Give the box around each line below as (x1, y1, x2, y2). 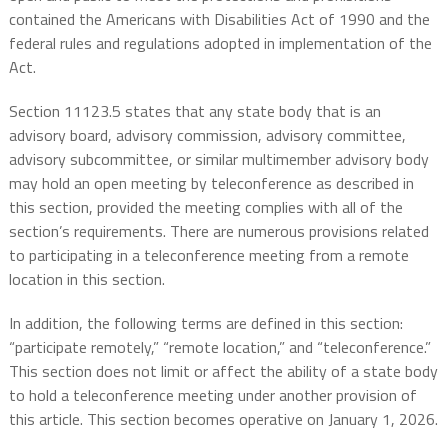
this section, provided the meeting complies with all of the (8, 195, 403, 220)
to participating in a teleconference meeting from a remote (8, 243, 409, 268)
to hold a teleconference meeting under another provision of (8, 383, 417, 408)
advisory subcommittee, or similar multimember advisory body (8, 147, 429, 172)
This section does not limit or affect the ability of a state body (8, 359, 438, 384)
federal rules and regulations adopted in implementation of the (8, 31, 432, 56)
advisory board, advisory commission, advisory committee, (8, 123, 406, 148)
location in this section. (8, 267, 165, 292)
